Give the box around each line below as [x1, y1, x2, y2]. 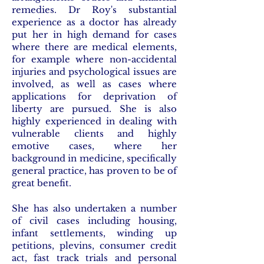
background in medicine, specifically [12, 153, 177, 164]
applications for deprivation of [12, 91, 177, 102]
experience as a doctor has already [12, 16, 177, 28]
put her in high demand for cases [12, 29, 177, 40]
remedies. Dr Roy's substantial [12, 4, 177, 15]
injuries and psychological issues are [12, 66, 177, 77]
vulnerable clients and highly [12, 128, 177, 139]
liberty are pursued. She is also [12, 103, 177, 114]
